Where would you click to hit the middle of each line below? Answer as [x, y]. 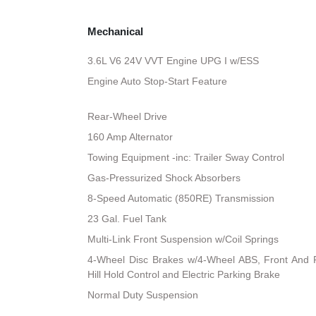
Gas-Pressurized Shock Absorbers [164, 178]
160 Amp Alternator [130, 137]
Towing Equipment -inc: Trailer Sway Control [186, 158]
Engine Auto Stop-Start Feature [158, 81]
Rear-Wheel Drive [128, 117]
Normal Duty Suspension [143, 295]
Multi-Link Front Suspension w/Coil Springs [183, 239]
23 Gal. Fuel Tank [127, 219]
